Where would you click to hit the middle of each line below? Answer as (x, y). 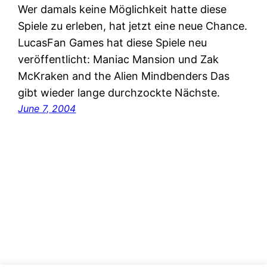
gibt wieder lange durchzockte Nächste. (119, 93)
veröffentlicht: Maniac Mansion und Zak (119, 60)
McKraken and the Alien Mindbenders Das (124, 76)
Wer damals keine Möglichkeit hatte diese (122, 10)
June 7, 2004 (47, 109)
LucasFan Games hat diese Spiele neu (113, 43)
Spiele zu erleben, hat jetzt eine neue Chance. (133, 26)
